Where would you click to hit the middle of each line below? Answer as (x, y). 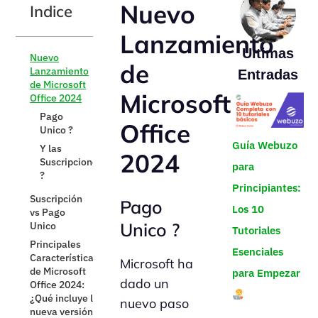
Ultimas (268, 53)
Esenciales (257, 252)
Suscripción (56, 198)
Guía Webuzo (264, 146)
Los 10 (248, 209)
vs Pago (48, 212)
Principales (56, 244)
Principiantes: (266, 188)
